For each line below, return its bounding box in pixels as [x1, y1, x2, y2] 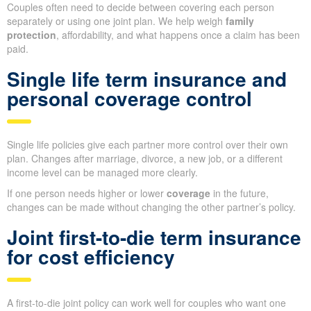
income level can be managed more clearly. [7, 165, 198, 180]
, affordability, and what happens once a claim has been [56, 28, 300, 42]
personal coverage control [7, 84, 252, 113]
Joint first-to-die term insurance [7, 223, 301, 252]
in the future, [210, 186, 269, 201]
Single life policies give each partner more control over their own [7, 137, 288, 152]
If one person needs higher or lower [7, 186, 167, 201]
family [226, 14, 254, 28]
